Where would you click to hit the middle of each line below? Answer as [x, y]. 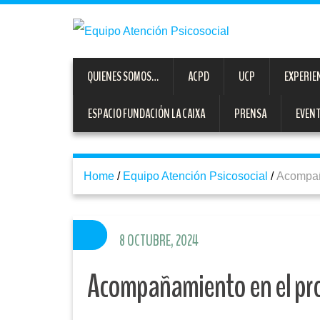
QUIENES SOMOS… [123, 77]
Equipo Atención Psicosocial [195, 176]
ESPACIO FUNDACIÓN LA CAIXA [146, 114]
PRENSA [250, 114]
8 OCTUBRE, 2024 [159, 241]
